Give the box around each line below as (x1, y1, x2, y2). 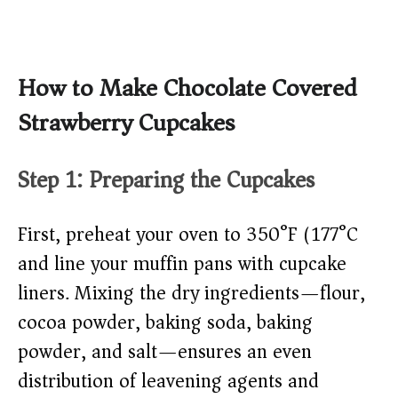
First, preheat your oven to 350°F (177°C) (18, 217, 366, 251)
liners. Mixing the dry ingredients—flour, (18, 275, 365, 310)
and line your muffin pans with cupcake (18, 246, 346, 281)
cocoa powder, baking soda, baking (18, 305, 313, 339)
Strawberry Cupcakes (18, 100, 235, 145)
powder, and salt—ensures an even (18, 334, 312, 369)
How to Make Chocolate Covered (18, 66, 357, 110)
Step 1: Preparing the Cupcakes (18, 159, 314, 200)
